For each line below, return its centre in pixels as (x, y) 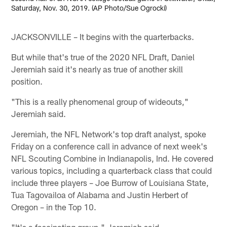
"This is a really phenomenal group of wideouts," (100, 101)
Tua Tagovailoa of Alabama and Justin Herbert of (100, 194)
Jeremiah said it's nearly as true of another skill (97, 69)
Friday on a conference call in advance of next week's (109, 146)
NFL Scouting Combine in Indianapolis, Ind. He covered (112, 158)
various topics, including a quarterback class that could (112, 170)
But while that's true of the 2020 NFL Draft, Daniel (103, 56)
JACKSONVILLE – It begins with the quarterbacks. (103, 36)
